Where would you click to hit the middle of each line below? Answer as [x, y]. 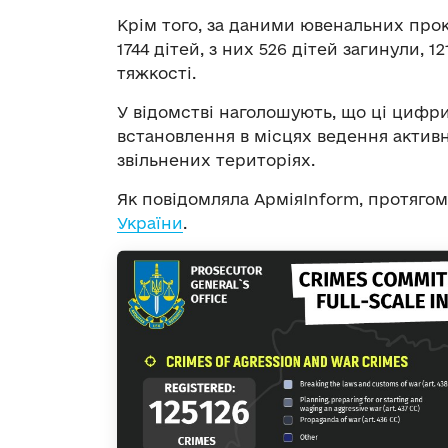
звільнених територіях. [216, 160]
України [150, 223]
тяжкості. [156, 73]
